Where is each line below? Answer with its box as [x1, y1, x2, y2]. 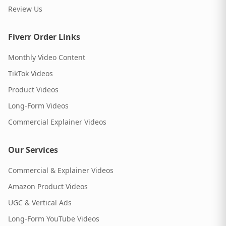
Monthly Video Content [8, 52, 85, 63]
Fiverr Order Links [8, 31, 80, 43]
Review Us [8, 4, 42, 14]
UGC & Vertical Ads [8, 198, 72, 208]
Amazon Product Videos [8, 182, 88, 192]
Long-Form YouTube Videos [8, 214, 99, 224]
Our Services [8, 144, 58, 156]
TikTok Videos [8, 69, 53, 79]
